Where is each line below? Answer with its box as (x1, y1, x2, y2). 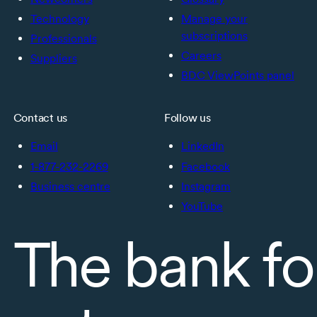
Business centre (30, 179, 110, 193)
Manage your (181, 12, 248, 26)
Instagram (181, 179, 231, 193)
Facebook (181, 159, 230, 173)
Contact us (13, 111, 68, 125)
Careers (181, 49, 221, 63)
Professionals (30, 32, 97, 46)
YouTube (181, 199, 223, 213)
